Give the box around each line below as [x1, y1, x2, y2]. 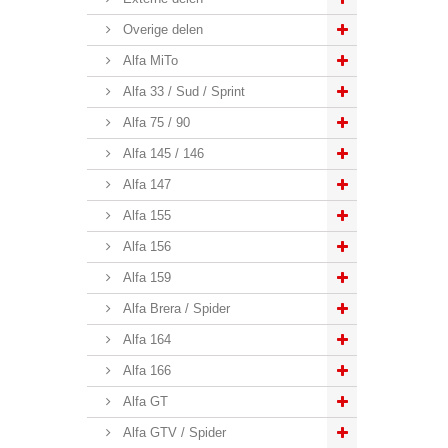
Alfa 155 [119, 208, 171, 223]
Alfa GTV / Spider [119, 425, 226, 440]
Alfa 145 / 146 [119, 146, 204, 161]
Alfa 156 [119, 239, 171, 254]
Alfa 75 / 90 [119, 115, 190, 130]
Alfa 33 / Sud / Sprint [119, 84, 245, 99]
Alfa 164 [119, 332, 171, 347]
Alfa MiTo [119, 53, 178, 68]
